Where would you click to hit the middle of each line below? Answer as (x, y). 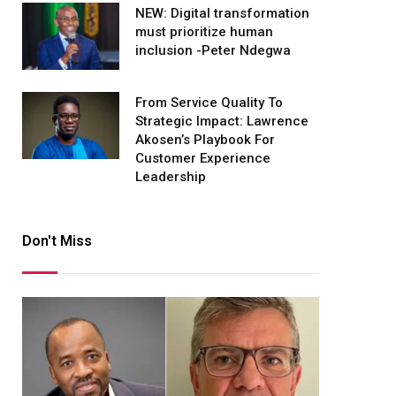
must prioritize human (204, 32)
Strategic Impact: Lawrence (222, 122)
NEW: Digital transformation (222, 14)
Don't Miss (57, 241)
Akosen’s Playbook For (205, 140)
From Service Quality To (209, 103)
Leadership (171, 177)
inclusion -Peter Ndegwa (213, 51)
